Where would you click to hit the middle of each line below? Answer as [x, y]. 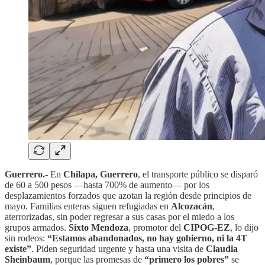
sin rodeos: [25, 238]
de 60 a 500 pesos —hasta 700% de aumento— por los [107, 185]
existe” [18, 248]
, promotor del [156, 227]
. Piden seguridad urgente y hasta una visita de [117, 248]
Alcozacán [192, 206]
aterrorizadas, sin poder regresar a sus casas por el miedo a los [119, 216]
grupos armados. [37, 227]
